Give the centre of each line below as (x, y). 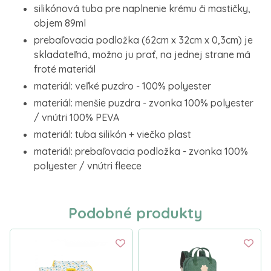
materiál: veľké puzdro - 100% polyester (122, 86)
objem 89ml (60, 23)
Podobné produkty (135, 213)
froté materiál (65, 69)
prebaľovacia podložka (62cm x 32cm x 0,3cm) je (143, 40)
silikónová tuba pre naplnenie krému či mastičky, (142, 8)
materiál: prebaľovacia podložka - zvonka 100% (141, 151)
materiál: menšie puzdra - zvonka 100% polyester (144, 103)
